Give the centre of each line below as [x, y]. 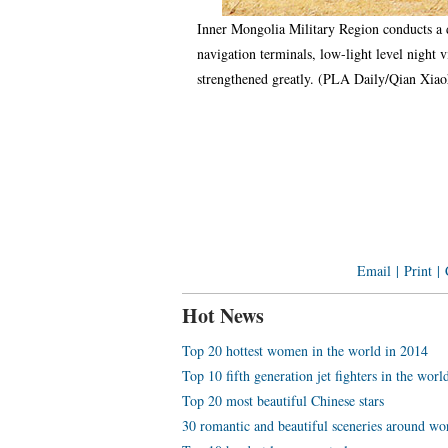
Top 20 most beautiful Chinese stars [283, 400]
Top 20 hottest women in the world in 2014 [305, 350]
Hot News [223, 315]
